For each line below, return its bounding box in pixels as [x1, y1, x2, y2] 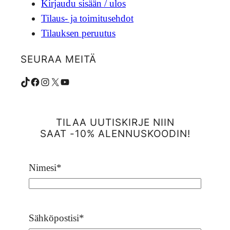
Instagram [40, 75, 48, 87]
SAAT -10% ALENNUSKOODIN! [40, 128, 190, 140]
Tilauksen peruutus [41, 27, 116, 39]
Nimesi [29, 162, 56, 173]
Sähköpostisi [29, 212, 79, 223]
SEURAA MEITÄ [21, 53, 97, 65]
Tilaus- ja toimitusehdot [41, 12, 133, 24]
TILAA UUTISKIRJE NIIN [55, 117, 175, 128]
